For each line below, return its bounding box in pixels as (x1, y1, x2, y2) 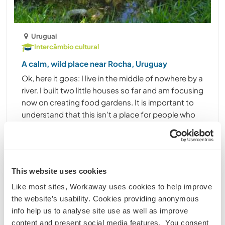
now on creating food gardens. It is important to (22, 97, 194, 107)
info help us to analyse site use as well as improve (12, 206, 188, 215)
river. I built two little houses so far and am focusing (22, 85, 203, 95)
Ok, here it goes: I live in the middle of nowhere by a (22, 73, 203, 83)
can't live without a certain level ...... (22, 122, 146, 132)
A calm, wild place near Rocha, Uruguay (22, 59, 167, 69)
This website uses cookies (12, 166, 107, 175)
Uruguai (31, 32, 57, 41)
